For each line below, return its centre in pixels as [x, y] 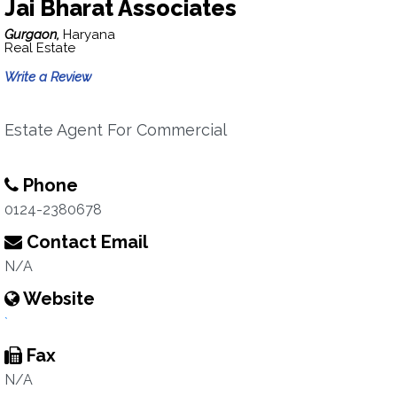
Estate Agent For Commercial [116, 130]
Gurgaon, [34, 35]
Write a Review [48, 77]
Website [57, 299]
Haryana [89, 35]
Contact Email [85, 242]
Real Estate [40, 48]
